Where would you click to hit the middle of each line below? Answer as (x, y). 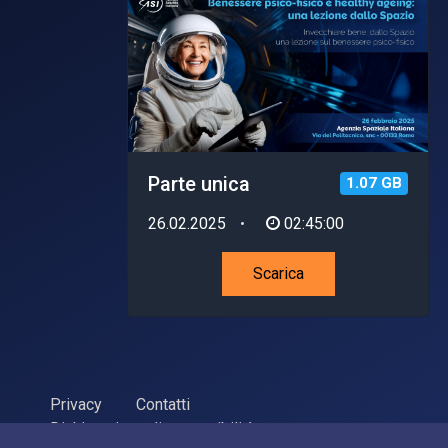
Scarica (278, 274)
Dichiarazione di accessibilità (152, 429)
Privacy (76, 405)
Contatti (163, 405)
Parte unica (199, 184)
